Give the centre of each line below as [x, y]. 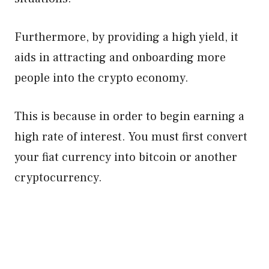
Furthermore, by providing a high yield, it [126, 37]
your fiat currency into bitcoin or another [126, 157]
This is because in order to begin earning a [129, 116]
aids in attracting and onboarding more [120, 58]
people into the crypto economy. [103, 78]
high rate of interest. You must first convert [131, 137]
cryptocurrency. [58, 178]
